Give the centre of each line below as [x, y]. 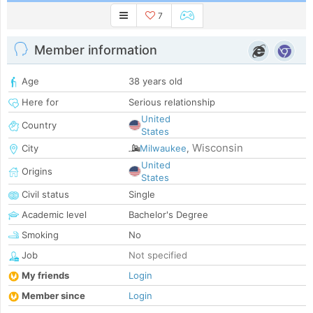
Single [142, 195]
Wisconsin [218, 148]
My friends [45, 276]
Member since [53, 296]
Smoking [39, 235]
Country [38, 125]
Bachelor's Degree [168, 215]
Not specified [158, 255]
